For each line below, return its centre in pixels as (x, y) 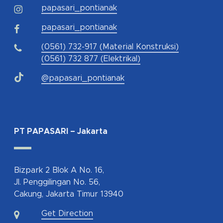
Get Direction (67, 214)
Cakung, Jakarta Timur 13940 (69, 194)
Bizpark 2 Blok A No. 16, (59, 170)
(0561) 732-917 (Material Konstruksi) (110, 47)
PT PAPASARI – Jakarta (61, 132)
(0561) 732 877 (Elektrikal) (91, 59)
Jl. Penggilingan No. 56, (57, 182)
